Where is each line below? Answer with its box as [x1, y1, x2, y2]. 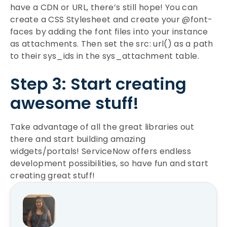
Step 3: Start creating [10, 72, 186, 95]
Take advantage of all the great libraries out [10, 121, 195, 133]
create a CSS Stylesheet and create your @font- [10, 14, 213, 25]
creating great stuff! [10, 170, 95, 181]
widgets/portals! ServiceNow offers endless [10, 145, 192, 157]
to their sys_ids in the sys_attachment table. [10, 50, 200, 62]
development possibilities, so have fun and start [10, 158, 209, 169]
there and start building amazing [10, 133, 146, 145]
